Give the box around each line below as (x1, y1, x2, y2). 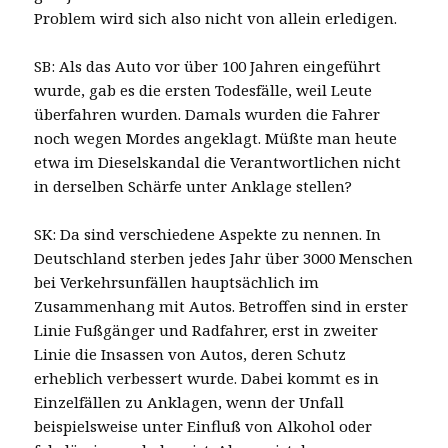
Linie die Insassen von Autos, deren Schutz (34, 343, 347, 364)
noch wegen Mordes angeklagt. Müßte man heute (34, 127, 398, 148)
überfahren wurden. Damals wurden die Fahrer (34, 103, 381, 124)
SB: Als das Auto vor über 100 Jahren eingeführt (34, 55, 382, 76)
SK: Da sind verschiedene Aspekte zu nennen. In (34, 223, 382, 244)
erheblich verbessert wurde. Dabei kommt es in (34, 367, 380, 388)
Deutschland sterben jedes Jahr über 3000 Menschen (34, 247, 414, 268)
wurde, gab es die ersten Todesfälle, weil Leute (34, 79, 373, 100)
